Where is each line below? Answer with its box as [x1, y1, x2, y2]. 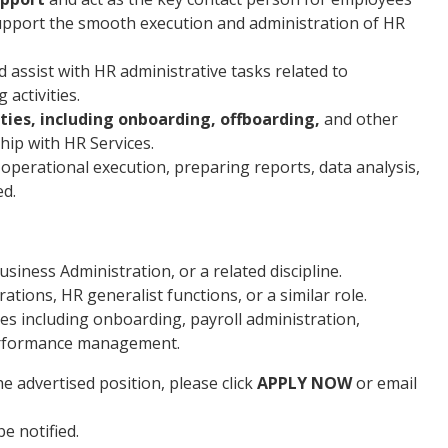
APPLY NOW [257, 371, 352, 394]
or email [352, 371, 417, 394]
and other [320, 107, 398, 130]
